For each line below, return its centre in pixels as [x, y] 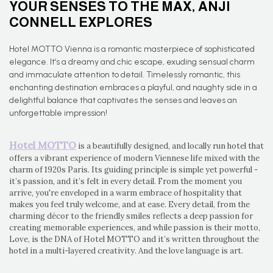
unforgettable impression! [58, 113]
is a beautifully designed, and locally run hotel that [170, 146]
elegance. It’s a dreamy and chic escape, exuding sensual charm [132, 62]
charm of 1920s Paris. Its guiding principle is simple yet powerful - [133, 170]
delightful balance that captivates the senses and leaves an [123, 100]
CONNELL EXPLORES [81, 22]
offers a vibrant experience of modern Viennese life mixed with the [134, 158]
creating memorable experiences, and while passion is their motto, [135, 228]
